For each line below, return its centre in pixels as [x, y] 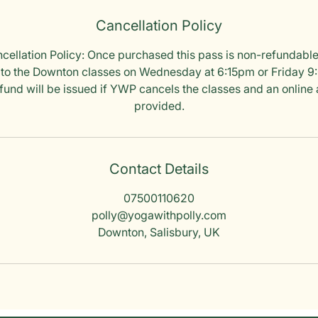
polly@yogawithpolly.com [159, 215]
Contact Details [159, 169]
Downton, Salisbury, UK [159, 232]
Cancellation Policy [159, 26]
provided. [159, 106]
